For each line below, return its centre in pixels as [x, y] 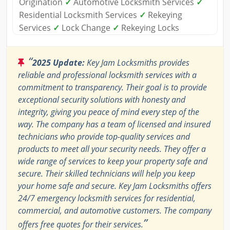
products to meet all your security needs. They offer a [112, 149]
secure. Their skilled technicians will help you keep [107, 174]
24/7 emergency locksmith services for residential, [107, 198]
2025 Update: [59, 63]
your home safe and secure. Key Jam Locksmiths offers [115, 186]
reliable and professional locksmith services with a [107, 75]
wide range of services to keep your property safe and [113, 161]
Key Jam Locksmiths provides [137, 63]
